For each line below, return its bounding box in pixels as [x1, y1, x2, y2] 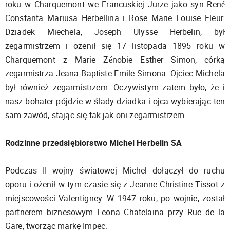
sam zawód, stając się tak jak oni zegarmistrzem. [5, 109, 187, 121]
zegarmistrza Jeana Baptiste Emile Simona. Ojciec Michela [5, 68, 225, 79]
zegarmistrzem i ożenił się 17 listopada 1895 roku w [5, 40, 225, 51]
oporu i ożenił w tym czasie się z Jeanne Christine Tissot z [5, 179, 225, 190]
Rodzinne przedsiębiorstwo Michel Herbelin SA [5, 137, 182, 148]
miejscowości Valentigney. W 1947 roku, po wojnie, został [5, 193, 225, 204]
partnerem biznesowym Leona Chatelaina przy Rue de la [5, 206, 225, 218]
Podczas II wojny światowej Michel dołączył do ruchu [5, 165, 225, 176]
